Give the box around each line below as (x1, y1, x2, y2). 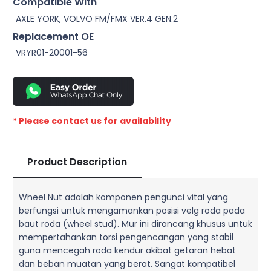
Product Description (27, 154, 127, 169)
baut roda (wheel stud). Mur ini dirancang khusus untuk (19, 217, 252, 230)
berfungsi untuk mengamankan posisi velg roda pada (19, 204, 245, 217)
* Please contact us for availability (13, 114, 171, 127)
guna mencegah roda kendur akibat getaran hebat (19, 244, 236, 256)
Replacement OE (13, 29, 94, 44)
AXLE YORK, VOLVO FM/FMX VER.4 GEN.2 (16, 12, 178, 25)
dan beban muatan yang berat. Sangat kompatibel (19, 257, 235, 270)
